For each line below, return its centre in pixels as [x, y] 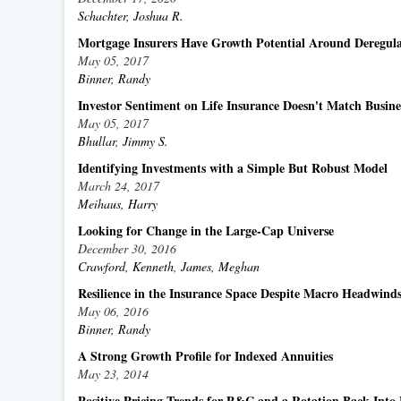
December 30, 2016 [127, 248]
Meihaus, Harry [118, 204]
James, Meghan [220, 266]
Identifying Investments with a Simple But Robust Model [233, 168]
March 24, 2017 [119, 186]
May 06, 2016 [113, 311]
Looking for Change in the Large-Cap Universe [206, 230]
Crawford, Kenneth [126, 266]
